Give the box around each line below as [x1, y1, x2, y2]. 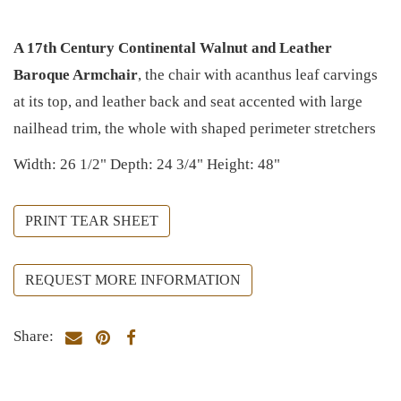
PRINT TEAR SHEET [25, 212, 158, 228]
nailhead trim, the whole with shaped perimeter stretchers [13, 119, 376, 137]
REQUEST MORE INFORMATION [25, 271, 241, 287]
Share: [13, 327, 54, 345]
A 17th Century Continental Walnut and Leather [13, 38, 332, 56]
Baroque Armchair [13, 65, 138, 83]
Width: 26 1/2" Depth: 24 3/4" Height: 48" [13, 155, 280, 173]
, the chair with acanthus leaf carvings [138, 65, 378, 83]
